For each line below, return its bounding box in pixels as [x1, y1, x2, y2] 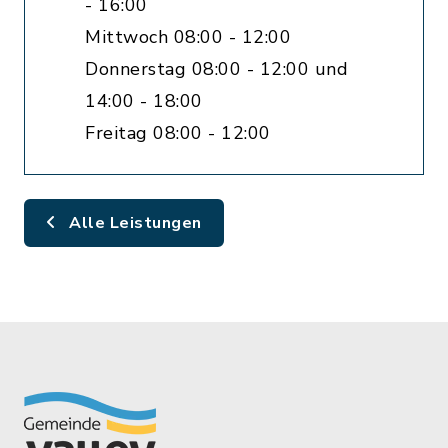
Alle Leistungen [64, 212, 202, 234]
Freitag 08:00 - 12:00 [85, 121, 271, 145]
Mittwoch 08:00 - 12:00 [85, 25, 291, 49]
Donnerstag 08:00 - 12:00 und [85, 57, 348, 81]
